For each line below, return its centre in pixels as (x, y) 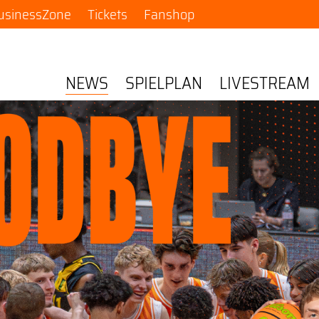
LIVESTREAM (265, 83)
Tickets (107, 14)
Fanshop (169, 14)
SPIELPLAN (164, 83)
